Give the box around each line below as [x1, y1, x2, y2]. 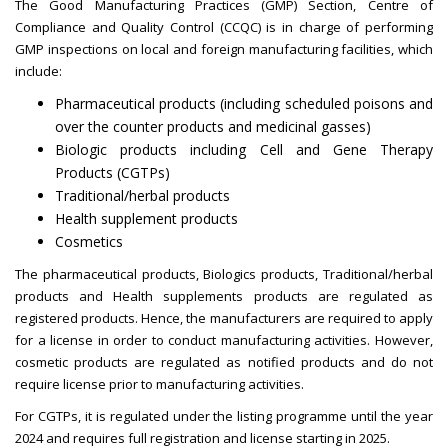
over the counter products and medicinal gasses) [55, 117, 371, 137]
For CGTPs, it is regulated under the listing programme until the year [15, 407, 433, 426]
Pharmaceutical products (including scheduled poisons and [55, 94, 433, 114]
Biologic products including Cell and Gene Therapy [55, 140, 433, 160]
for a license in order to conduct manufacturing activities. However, [15, 331, 433, 350]
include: [15, 62, 62, 81]
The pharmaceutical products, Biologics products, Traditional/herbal [15, 265, 433, 284]
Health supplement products [55, 209, 238, 229]
